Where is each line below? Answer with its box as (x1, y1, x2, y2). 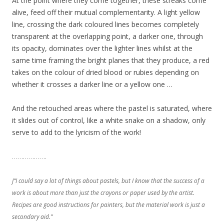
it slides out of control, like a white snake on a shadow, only (12, 115, 205, 125)
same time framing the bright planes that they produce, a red (12, 55, 209, 65)
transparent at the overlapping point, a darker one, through (12, 31, 203, 41)
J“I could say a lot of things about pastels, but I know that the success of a (12, 176, 204, 184)
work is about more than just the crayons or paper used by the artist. (12, 188, 194, 196)
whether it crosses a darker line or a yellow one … (12, 79, 172, 89)
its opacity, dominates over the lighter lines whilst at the (12, 43, 192, 53)
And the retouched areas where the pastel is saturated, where (12, 103, 212, 113)
